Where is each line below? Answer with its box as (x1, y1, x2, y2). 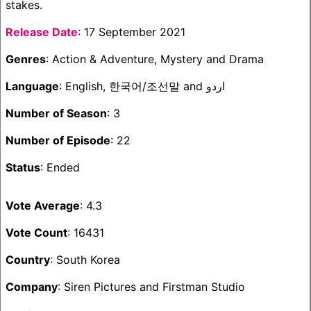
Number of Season (6, 106, 107, 120)
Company (6, 280, 58, 294)
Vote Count (6, 226, 67, 239)
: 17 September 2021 (78, 25, 185, 39)
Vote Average (6, 199, 80, 212)
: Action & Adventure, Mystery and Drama (46, 52, 264, 66)
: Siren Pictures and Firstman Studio (58, 280, 245, 294)
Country (6, 253, 50, 267)
